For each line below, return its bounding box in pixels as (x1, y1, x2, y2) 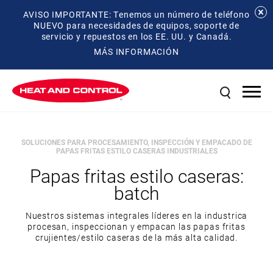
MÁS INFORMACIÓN (94, 46, 179, 58)
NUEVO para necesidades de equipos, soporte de (34, 19, 239, 31)
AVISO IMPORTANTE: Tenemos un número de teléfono (23, 9, 250, 20)
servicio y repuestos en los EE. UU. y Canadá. (41, 30, 232, 42)
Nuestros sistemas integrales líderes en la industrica (25, 209, 248, 221)
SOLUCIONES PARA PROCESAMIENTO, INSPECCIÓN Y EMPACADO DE (21, 136, 252, 147)
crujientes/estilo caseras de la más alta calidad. (35, 231, 238, 243)
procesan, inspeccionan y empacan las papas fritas (27, 220, 246, 232)
